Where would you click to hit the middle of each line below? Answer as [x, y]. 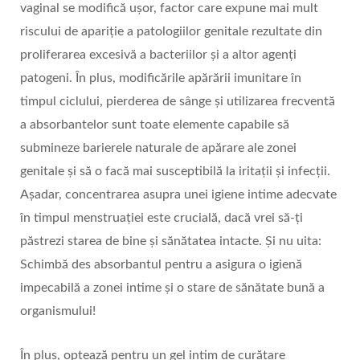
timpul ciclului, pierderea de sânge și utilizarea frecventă [178, 101]
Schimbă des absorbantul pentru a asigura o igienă [161, 264]
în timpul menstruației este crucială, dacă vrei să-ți [162, 217]
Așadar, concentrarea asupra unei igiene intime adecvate [178, 194]
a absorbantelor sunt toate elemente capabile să [155, 124]
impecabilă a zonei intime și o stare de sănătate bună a [172, 287]
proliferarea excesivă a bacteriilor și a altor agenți [158, 54]
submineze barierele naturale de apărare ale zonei [158, 147]
